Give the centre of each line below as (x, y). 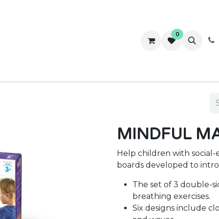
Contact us (142, 41)
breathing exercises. (171, 196)
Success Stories (43, 41)
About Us (97, 41)
